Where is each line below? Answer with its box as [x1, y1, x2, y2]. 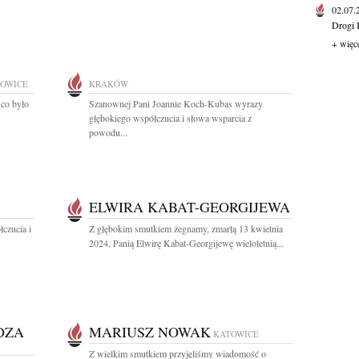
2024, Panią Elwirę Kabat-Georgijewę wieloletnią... [89, 236, 284, 249]
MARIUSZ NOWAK [89, 322, 211, 341]
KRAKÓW [89, 78, 128, 90]
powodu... [89, 126, 127, 139]
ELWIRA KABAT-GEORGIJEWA [89, 197, 290, 216]
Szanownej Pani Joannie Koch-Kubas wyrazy [89, 97, 263, 110]
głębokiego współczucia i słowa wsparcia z [89, 111, 252, 124]
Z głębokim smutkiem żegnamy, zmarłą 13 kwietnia [89, 222, 283, 235]
